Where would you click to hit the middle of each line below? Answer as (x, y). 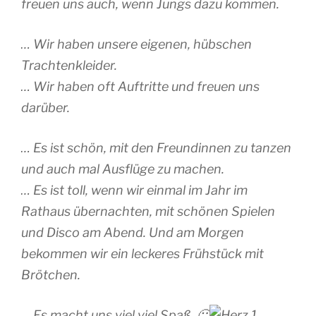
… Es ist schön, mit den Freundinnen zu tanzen (156, 148)
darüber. (45, 108)
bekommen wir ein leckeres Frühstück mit (142, 254)
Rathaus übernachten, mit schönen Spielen (148, 211)
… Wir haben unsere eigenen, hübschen (136, 44)
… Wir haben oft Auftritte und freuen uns (140, 86)
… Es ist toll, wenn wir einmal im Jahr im (134, 190)
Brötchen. (51, 275)
